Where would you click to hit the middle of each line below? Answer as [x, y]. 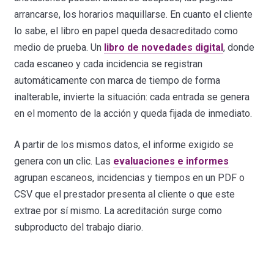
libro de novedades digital [164, 47]
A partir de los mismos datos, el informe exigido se [124, 144]
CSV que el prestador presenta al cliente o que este [125, 194]
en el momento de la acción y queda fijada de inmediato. [133, 113]
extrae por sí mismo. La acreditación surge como [118, 210]
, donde [239, 47]
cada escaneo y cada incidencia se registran [109, 64]
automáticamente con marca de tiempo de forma [117, 80]
